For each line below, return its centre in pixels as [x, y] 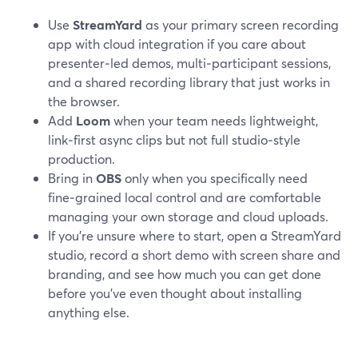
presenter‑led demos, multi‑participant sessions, [189, 63]
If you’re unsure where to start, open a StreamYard [195, 235]
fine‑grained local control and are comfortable [185, 197]
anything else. [89, 312]
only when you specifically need [215, 178]
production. [82, 159]
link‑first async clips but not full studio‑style [174, 139]
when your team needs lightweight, [214, 120]
